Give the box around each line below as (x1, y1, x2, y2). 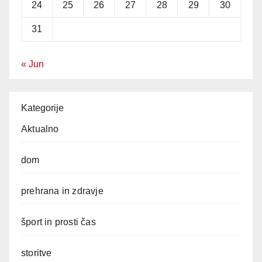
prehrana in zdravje (21, 185, 104, 196)
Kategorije (21, 102, 64, 113)
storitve (21, 247, 52, 258)
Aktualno (21, 123, 59, 134)
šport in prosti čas (21, 216, 96, 227)
